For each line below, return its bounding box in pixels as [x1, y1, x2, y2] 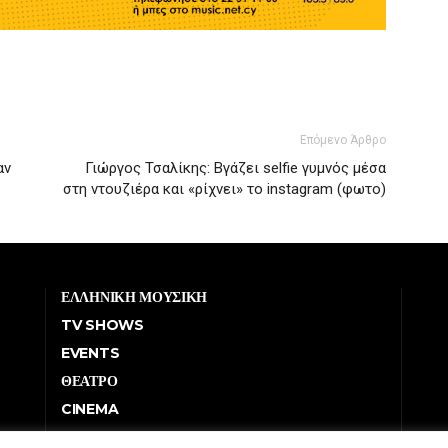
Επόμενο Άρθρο [300, 132, 386, 147]
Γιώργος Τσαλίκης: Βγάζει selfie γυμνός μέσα [85, 158, 386, 177]
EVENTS [61, 343, 120, 362]
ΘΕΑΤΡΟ [61, 371, 118, 390]
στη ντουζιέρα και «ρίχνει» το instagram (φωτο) [63, 179, 386, 198]
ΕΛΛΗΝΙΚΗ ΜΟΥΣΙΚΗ [61, 287, 208, 306]
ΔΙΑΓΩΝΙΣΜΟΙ [61, 427, 155, 446]
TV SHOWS [61, 315, 144, 334]
